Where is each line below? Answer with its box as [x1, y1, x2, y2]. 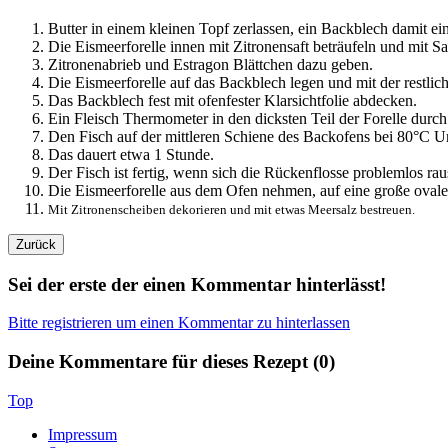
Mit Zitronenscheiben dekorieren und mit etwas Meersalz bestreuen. [48, 201, 415, 217]
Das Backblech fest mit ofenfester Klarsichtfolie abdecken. [48, 91, 417, 109]
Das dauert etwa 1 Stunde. [48, 145, 214, 163]
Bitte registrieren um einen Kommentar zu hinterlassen [8, 314, 350, 332]
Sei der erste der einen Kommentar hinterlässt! [8, 273, 386, 295]
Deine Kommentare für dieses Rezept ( [8, 351, 319, 373]
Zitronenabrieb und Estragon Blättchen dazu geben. [48, 55, 373, 73]
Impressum [48, 425, 117, 443]
